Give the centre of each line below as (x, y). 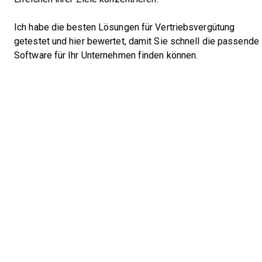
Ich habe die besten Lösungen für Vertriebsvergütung (125, 27)
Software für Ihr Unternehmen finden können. (106, 55)
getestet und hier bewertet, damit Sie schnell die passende (137, 41)
